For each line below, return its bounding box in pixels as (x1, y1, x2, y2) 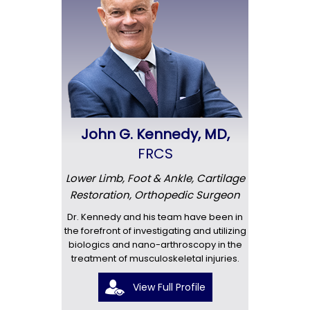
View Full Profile (132, 280, 206, 294)
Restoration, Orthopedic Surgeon (70, 187, 240, 202)
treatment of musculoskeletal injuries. (71, 251, 239, 265)
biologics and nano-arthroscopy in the (68, 237, 242, 251)
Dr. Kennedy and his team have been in (67, 210, 243, 224)
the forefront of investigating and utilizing (64, 224, 246, 237)
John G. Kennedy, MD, (80, 124, 230, 144)
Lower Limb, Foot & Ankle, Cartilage (65, 170, 245, 185)
